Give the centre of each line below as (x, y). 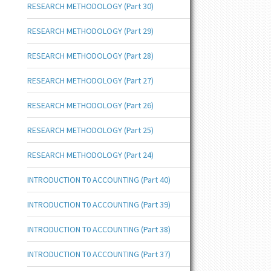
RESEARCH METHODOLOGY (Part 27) (90, 80)
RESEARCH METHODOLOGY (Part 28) (90, 56)
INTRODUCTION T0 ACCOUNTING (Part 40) (99, 180)
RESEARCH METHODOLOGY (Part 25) (90, 130)
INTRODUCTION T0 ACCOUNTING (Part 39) (99, 204)
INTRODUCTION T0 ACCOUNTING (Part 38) (99, 229)
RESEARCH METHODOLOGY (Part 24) (90, 155)
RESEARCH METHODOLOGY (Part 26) (90, 105)
